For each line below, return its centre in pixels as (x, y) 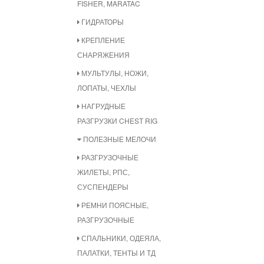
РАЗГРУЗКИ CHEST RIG (117, 121)
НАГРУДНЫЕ (103, 106)
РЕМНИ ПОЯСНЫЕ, (114, 205)
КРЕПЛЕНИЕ (102, 40)
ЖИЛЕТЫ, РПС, (103, 172)
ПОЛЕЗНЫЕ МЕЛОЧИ (119, 139)
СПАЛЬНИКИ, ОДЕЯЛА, (120, 238)
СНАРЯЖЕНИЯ (103, 55)
